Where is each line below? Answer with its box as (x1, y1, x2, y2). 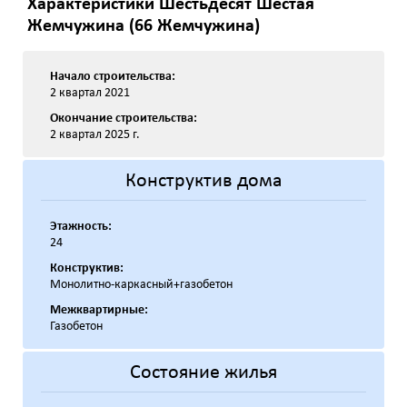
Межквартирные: (50, 303, 148, 317)
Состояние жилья (130, 362, 277, 383)
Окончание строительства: (50, 112, 197, 125)
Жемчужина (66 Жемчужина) (27, 17, 260, 35)
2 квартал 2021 (50, 86, 130, 100)
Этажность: (50, 220, 112, 233)
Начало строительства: (50, 70, 175, 84)
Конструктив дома (124, 171, 283, 192)
